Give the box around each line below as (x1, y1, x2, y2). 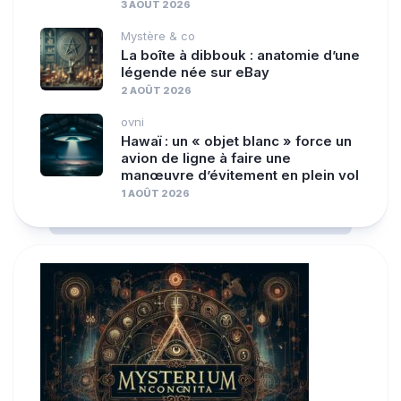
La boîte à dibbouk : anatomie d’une (121, 47, 360, 64)
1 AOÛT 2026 (121, 187, 190, 200)
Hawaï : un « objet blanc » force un (121, 132, 352, 150)
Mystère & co (121, 29, 195, 44)
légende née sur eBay (121, 64, 269, 81)
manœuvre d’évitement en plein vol (121, 166, 359, 184)
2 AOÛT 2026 (121, 84, 192, 98)
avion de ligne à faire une (121, 149, 291, 167)
